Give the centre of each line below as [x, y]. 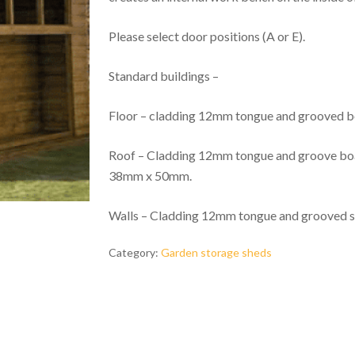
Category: [134, 252]
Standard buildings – [163, 76]
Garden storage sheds [216, 252]
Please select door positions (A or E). [206, 36]
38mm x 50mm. [150, 176]
